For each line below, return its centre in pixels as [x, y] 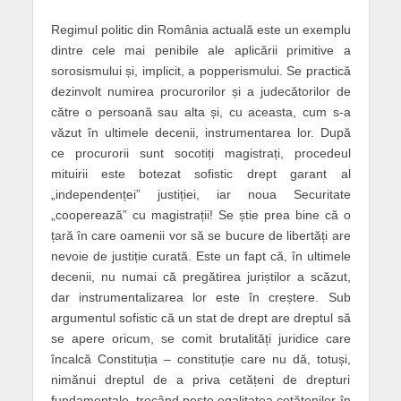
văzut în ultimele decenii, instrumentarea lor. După [200, 132]
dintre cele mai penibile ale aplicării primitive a [200, 50]
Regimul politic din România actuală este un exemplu [200, 29]
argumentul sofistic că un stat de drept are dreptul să [200, 317]
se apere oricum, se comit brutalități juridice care [200, 338]
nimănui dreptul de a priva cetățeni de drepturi [200, 379]
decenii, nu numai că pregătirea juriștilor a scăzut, [200, 276]
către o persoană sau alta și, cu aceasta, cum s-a [200, 111]
